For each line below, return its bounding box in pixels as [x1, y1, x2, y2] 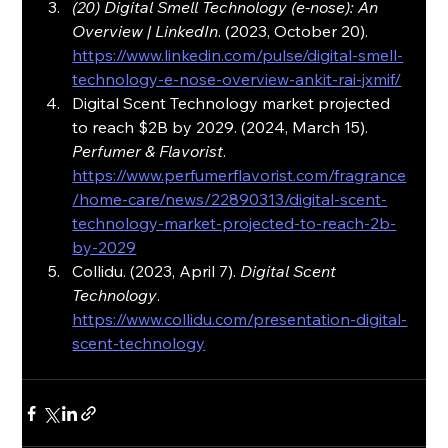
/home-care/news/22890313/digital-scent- [72, 189, 388, 210]
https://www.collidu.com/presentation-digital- [72, 309, 408, 330]
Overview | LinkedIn [72, 21, 219, 42]
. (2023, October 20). [218, 21, 373, 42]
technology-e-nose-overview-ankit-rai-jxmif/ [72, 69, 402, 90]
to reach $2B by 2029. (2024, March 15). [72, 117, 373, 138]
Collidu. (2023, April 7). [72, 261, 241, 282]
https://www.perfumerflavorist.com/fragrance [72, 165, 407, 186]
